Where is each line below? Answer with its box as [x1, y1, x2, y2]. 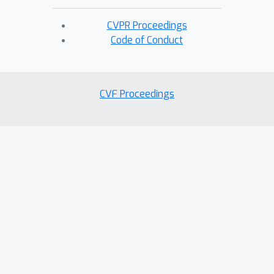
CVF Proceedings [100, 87, 174, 100]
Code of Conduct [111, 34, 183, 46]
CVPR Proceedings [106, 19, 187, 32]
